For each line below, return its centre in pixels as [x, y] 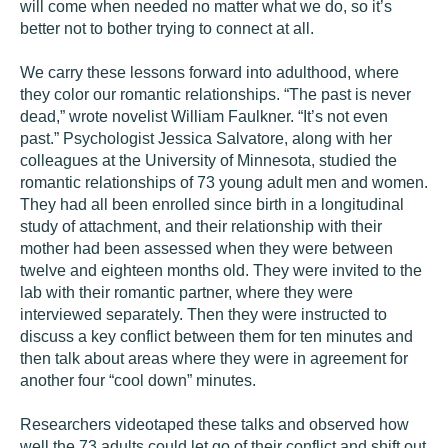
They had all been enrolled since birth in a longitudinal [212, 204]
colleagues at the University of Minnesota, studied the [208, 160]
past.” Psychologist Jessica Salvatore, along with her [206, 138]
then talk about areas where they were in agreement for [214, 358]
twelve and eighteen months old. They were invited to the [221, 270]
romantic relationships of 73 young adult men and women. [224, 182]
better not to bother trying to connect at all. [167, 28]
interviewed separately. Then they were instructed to [203, 314]
